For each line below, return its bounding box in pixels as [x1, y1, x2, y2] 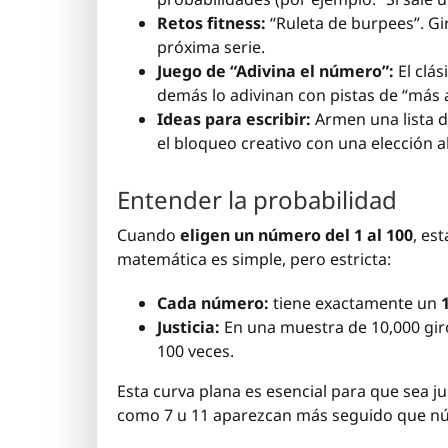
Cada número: [157, 291, 269, 314]
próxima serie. [157, 36, 265, 59]
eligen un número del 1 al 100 [180, 223, 413, 246]
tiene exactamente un [269, 291, 441, 314]
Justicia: [157, 315, 220, 338]
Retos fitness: [157, 12, 266, 35]
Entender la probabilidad [117, 182, 397, 216]
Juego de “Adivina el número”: [157, 60, 394, 83]
